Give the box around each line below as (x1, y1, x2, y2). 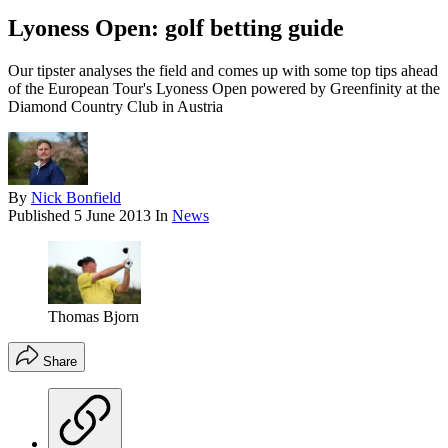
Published (8, 207, 74, 225)
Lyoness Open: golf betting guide (8, 15, 344, 42)
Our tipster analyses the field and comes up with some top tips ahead (8, 62, 438, 80)
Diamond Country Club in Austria (8, 98, 223, 116)
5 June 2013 (74, 207, 151, 225)
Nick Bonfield (31, 189, 121, 207)
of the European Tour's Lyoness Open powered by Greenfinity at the (8, 80, 440, 98)
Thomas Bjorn (48, 307, 139, 325)
